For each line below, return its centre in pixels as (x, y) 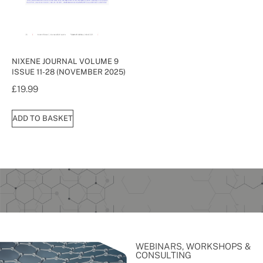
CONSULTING (164, 255)
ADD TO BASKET (43, 118)
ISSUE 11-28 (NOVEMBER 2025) (69, 72)
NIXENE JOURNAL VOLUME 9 (65, 61)
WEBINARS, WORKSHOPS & (193, 246)
